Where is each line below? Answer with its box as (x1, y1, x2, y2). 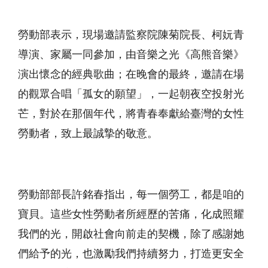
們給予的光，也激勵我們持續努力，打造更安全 (18, 248, 244, 260)
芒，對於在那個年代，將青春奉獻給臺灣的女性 (18, 108, 244, 120)
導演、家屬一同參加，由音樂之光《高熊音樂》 (18, 49, 244, 60)
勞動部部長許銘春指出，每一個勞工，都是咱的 (18, 189, 244, 200)
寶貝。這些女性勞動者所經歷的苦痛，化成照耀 (18, 209, 244, 220)
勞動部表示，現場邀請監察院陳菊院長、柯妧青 (18, 29, 244, 41)
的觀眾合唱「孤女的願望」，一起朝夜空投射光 (18, 89, 244, 100)
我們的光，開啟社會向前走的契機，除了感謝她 (18, 229, 244, 240)
